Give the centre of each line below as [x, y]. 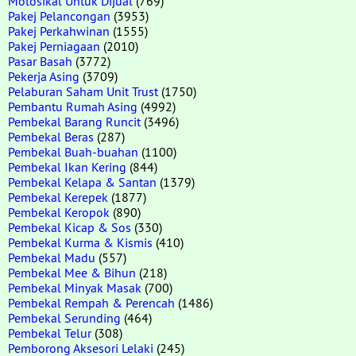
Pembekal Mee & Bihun [72, 272]
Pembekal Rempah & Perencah [91, 302]
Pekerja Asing [44, 76]
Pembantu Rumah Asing [73, 106]
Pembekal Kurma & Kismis [80, 242]
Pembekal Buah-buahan [73, 151]
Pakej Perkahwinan [59, 31]
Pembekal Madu [52, 257]
